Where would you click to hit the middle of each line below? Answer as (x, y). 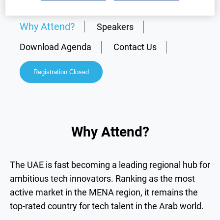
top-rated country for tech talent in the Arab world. (107, 206)
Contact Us (135, 47)
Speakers (115, 27)
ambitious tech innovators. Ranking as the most (102, 178)
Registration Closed (61, 72)
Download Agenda (55, 47)
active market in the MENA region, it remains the (104, 192)
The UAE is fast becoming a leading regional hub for (110, 165)
